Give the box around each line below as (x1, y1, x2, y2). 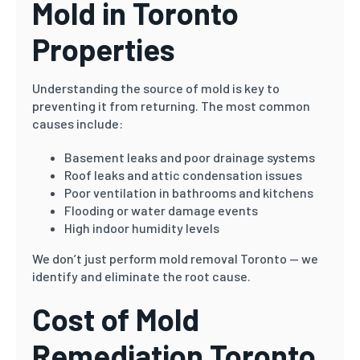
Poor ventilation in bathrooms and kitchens (64, 185, 313, 200)
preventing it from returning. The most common (32, 98, 310, 113)
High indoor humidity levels (64, 220, 219, 235)
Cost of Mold (32, 301, 199, 337)
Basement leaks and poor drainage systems (64, 149, 315, 165)
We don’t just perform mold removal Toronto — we (32, 251, 318, 266)
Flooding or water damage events (64, 202, 258, 218)
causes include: (32, 116, 123, 131)
